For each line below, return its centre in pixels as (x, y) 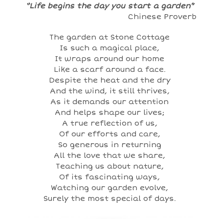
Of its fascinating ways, (109, 177)
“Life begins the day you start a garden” (109, 6)
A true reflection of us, (109, 123)
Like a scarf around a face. (109, 69)
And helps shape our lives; (109, 112)
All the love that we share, (109, 155)
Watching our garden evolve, (109, 188)
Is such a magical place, (109, 48)
